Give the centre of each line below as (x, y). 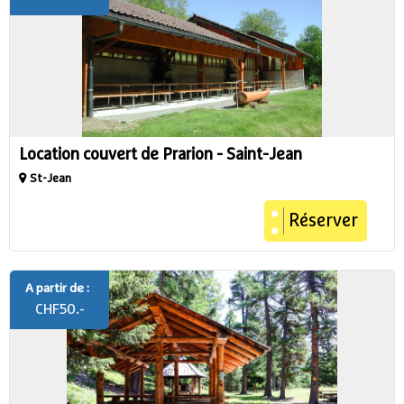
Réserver (323, 221)
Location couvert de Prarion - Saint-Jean (161, 155)
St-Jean (50, 179)
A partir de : (57, 289)
